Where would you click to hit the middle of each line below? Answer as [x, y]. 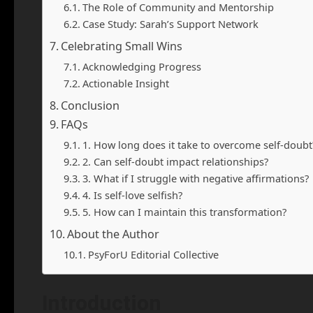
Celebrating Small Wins [122, 46]
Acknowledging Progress [141, 66]
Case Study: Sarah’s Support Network [170, 24]
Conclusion [90, 105]
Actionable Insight [125, 83]
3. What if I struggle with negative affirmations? [195, 178]
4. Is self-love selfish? [132, 195]
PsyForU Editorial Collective [153, 254]
